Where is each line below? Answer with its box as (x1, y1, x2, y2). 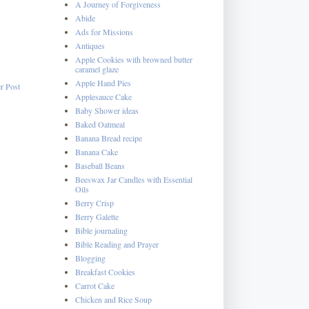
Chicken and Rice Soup (74, 293, 152, 305)
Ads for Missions (74, 26, 133, 37)
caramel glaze (74, 63, 119, 74)
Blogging (74, 252, 106, 263)
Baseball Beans (74, 159, 125, 171)
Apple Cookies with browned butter (74, 53, 192, 65)
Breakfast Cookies (74, 266, 135, 277)
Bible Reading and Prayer (74, 238, 159, 250)
